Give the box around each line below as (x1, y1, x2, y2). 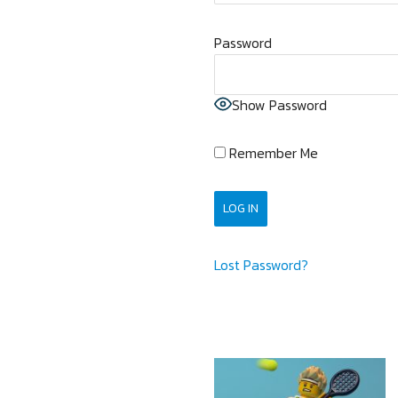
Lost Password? (213, 254, 308, 275)
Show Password (231, 94, 327, 115)
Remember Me (225, 142, 318, 163)
